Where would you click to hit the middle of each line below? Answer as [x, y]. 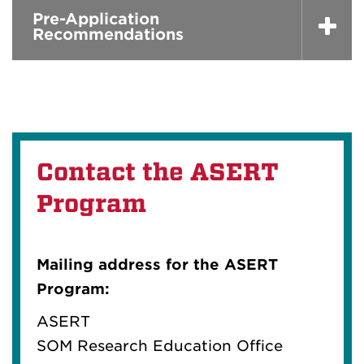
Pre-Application [96, 19]
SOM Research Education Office [160, 345]
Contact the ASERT [158, 172]
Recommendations [108, 34]
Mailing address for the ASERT [157, 264]
